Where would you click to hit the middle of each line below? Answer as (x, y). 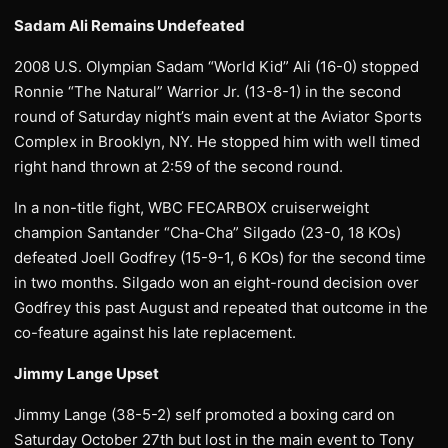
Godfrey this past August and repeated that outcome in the (221, 307)
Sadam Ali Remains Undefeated (129, 25)
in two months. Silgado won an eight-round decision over (216, 282)
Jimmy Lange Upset (86, 373)
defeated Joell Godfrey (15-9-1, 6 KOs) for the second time (220, 257)
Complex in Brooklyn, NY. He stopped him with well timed (217, 141)
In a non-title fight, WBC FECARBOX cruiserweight (191, 207)
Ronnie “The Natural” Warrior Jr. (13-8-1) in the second (207, 91)
